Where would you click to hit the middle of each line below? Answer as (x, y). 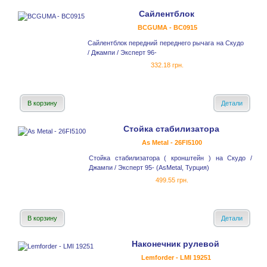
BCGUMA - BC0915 (167, 28)
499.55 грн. (172, 180)
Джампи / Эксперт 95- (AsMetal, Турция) (149, 168)
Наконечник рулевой (175, 244)
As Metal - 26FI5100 (172, 143)
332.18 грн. (167, 65)
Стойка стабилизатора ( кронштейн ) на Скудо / (170, 158)
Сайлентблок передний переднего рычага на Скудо (166, 43)
